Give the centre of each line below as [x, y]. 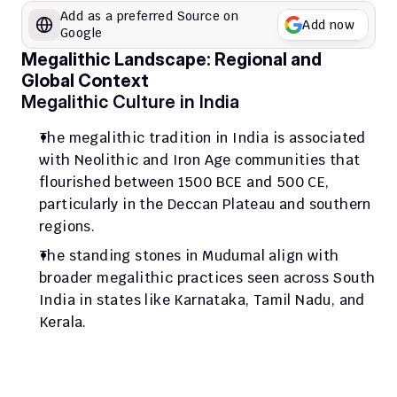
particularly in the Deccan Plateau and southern [205, 204]
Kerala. [63, 322]
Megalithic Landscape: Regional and [171, 59]
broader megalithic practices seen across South [207, 278]
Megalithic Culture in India [130, 102]
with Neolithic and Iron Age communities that [200, 160]
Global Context [85, 81]
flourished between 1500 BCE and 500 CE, [184, 182]
